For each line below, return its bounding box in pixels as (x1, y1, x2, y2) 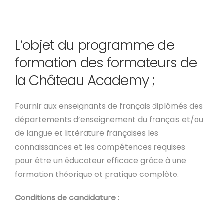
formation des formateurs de (15, 53, 197, 72)
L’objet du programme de (15, 36, 174, 55)
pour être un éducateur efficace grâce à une (15, 155, 186, 166)
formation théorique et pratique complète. (15, 169, 179, 180)
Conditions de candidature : (15, 192, 119, 203)
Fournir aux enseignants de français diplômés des (15, 100, 203, 111)
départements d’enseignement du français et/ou (15, 114, 203, 125)
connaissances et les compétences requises (15, 141, 185, 153)
